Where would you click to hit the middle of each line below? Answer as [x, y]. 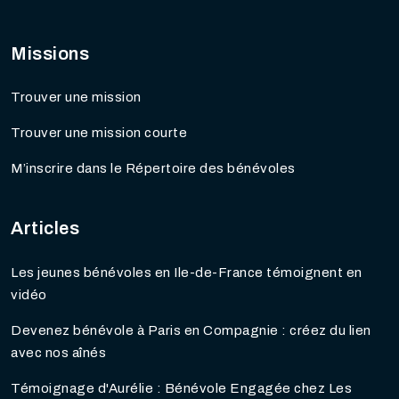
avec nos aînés [58, 352]
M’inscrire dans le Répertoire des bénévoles [153, 169]
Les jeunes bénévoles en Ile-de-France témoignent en [187, 272]
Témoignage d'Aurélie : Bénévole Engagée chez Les [181, 388]
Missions [50, 53]
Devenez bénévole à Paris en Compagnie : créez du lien [191, 330]
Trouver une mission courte [99, 133]
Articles [45, 228]
